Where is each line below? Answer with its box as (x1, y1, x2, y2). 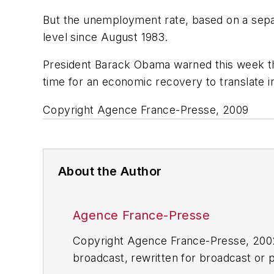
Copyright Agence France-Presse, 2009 (43, 103, 249, 116)
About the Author (58, 163, 162, 179)
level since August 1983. (43, 30, 168, 43)
